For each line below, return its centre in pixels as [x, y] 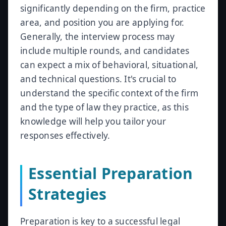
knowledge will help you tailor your [93, 121]
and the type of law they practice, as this [104, 107]
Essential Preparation [111, 173]
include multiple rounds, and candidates [105, 51]
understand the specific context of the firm [109, 93]
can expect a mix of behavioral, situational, [109, 65]
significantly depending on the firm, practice [113, 8]
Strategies [68, 194]
